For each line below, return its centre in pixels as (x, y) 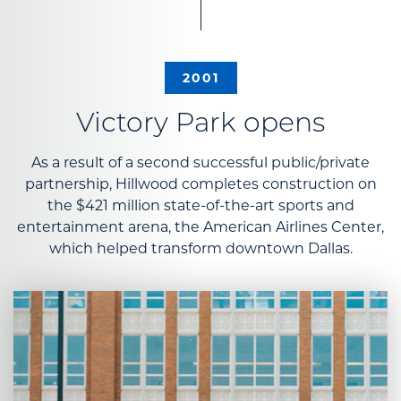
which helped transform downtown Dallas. (200, 249)
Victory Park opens (200, 125)
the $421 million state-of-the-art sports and (200, 206)
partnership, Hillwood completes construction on (200, 184)
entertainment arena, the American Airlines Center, (200, 227)
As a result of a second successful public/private (200, 163)
